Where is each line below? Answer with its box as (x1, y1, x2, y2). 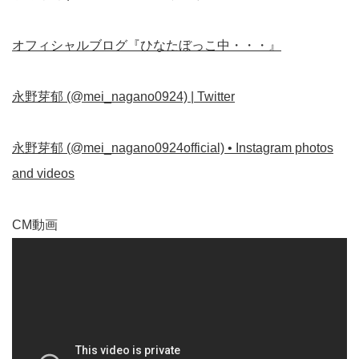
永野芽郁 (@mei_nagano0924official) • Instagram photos (12, 140, 333, 155)
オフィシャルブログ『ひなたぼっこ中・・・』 (12, 38, 281, 52)
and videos (12, 166, 75, 180)
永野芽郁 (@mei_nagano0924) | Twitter (12, 89, 235, 103)
